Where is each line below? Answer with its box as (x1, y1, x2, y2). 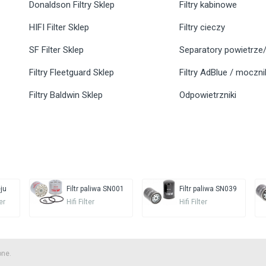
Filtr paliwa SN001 (66, 185, 124, 194)
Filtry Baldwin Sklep (29, 90, 103, 101)
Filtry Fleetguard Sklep (29, 67, 114, 78)
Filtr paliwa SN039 (179, 185, 237, 194)
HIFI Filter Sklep (29, 22, 89, 33)
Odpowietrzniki (179, 90, 237, 101)
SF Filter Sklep (29, 45, 84, 56)
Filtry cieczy (179, 22, 226, 33)
